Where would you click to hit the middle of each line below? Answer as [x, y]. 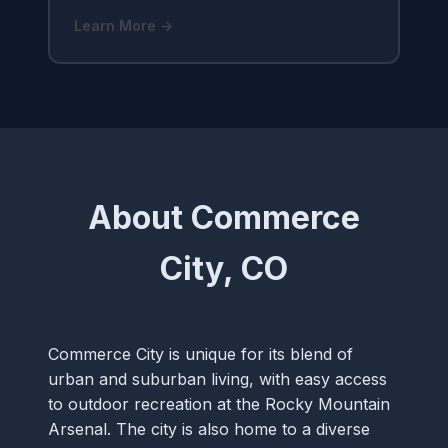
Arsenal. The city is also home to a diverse [209, 428]
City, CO [224, 268]
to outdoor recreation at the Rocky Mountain [219, 403]
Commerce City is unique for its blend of [200, 353]
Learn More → [123, 26]
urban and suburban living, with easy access [217, 378]
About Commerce [224, 217]
